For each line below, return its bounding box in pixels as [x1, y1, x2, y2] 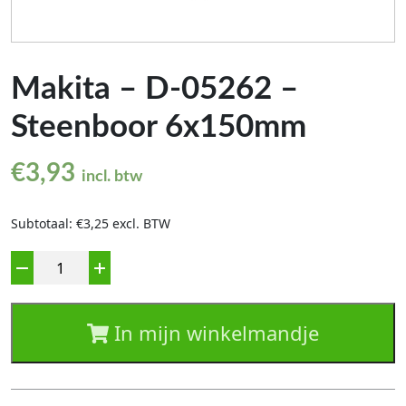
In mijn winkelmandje [109, 319, 320, 347]
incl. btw [82, 169, 142, 186]
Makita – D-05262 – [11, 73, 298, 106]
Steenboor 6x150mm [11, 111, 306, 144]
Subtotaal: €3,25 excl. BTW [11, 215, 170, 233]
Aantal [10, 251, 54, 273]
